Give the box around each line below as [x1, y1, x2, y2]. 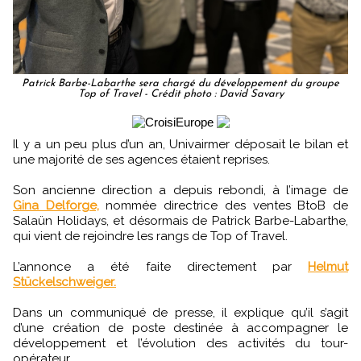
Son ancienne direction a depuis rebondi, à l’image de [13, 183, 348, 198]
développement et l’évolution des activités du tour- [13, 336, 348, 351]
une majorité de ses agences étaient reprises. [13, 152, 270, 168]
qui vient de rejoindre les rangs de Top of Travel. [13, 229, 288, 244]
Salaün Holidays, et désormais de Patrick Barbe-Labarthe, [13, 214, 348, 229]
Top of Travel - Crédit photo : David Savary [77, 89, 284, 100]
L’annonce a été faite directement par [13, 259, 308, 275]
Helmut [308, 259, 348, 275]
